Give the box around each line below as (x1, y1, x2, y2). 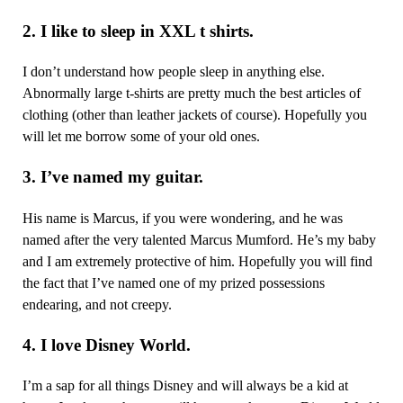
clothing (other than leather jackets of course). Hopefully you (22, 106, 367, 124)
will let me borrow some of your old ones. (22, 128, 260, 146)
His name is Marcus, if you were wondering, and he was (22, 209, 343, 227)
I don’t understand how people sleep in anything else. (22, 63, 325, 81)
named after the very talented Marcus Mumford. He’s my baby (22, 230, 376, 248)
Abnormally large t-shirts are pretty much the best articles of (22, 85, 361, 103)
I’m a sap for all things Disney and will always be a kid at (22, 377, 348, 395)
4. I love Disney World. (22, 335, 191, 354)
